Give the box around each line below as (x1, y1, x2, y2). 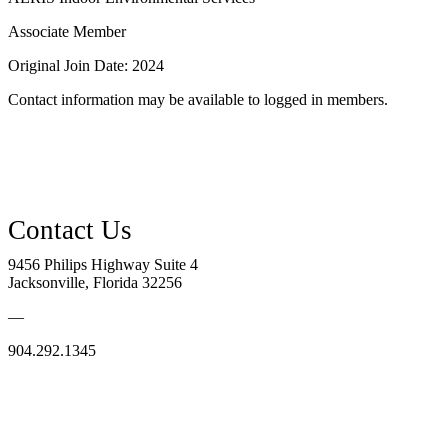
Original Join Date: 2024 (8, 56, 164, 74)
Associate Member (8, 22, 126, 40)
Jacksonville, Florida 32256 (8, 273, 182, 291)
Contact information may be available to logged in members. (8, 90, 388, 108)
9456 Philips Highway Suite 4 (8, 255, 198, 273)
